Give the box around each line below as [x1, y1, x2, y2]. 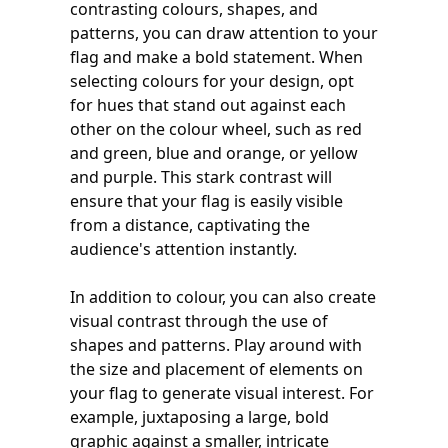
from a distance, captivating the [70, 213, 310, 236]
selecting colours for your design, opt [70, 69, 354, 92]
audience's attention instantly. [70, 237, 297, 260]
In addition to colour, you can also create [70, 285, 376, 308]
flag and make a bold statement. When [70, 45, 363, 68]
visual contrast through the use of [70, 309, 328, 332]
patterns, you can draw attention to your [70, 21, 378, 44]
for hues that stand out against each [70, 93, 346, 116]
